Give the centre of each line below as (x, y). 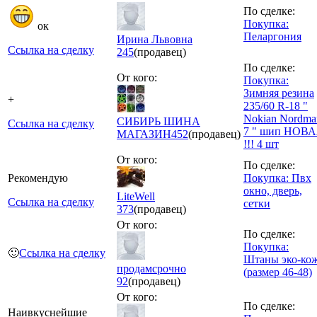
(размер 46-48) (278, 272)
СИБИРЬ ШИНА (158, 121)
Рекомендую (38, 178)
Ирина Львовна (155, 39)
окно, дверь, (273, 190)
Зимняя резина (279, 93)
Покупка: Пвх (277, 178)
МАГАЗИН (144, 134)
